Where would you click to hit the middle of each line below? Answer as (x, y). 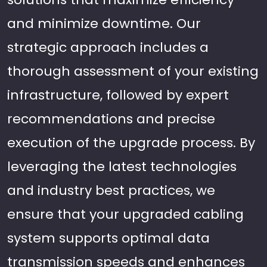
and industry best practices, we (111, 190)
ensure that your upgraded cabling (125, 214)
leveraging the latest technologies (122, 167)
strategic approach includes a (108, 47)
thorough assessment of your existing (133, 71)
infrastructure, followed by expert (118, 95)
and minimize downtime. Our (104, 24)
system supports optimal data (108, 238)
